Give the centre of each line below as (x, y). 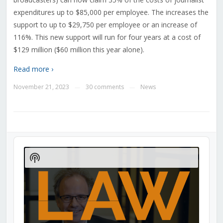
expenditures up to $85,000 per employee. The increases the (111, 12)
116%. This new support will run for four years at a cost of (107, 37)
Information (56, 177)
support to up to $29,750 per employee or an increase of (105, 25)
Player (24, 151)
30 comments (105, 87)
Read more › (33, 69)
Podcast (48, 167)
